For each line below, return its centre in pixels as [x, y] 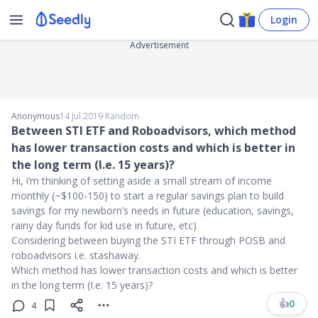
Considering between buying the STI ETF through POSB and [148, 240]
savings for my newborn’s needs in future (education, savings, [153, 210]
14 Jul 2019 [81, 116]
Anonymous [35, 116]
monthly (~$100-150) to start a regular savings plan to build [148, 196]
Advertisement [159, 45]
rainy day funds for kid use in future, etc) [104, 225]
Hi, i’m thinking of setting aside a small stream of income [142, 181]
